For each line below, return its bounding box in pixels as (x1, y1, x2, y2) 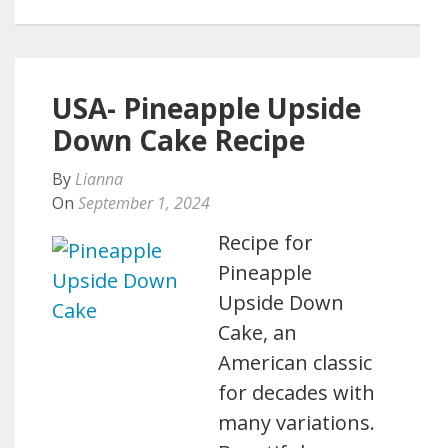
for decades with (218, 379, 376, 406)
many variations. (218, 409, 376, 436)
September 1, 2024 (78, 192, 210, 214)
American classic (218, 349, 373, 376)
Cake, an (218, 319, 298, 346)
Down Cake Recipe (52, 121, 305, 159)
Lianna (75, 168, 123, 190)
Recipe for (218, 229, 314, 256)
